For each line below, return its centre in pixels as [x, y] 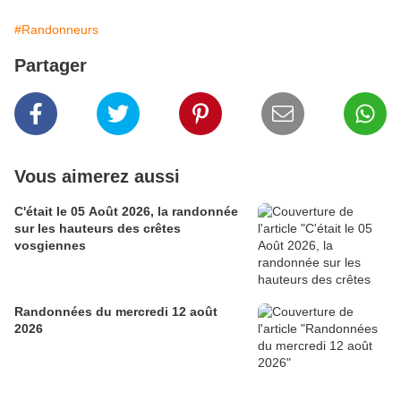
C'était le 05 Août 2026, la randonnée [126, 212]
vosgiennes [50, 246]
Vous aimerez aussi [97, 177]
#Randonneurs [56, 30]
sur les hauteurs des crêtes [98, 229]
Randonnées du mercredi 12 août [116, 312]
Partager [51, 66]
